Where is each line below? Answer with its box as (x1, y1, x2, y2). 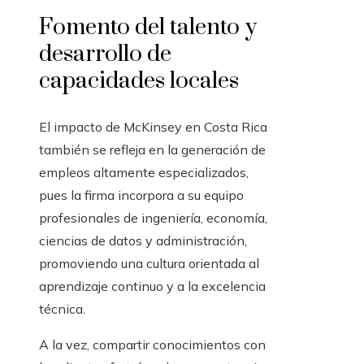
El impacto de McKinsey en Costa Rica (39, 119, 267, 136)
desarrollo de (39, 40, 171, 69)
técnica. (39, 301, 85, 318)
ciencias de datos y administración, (39, 232, 247, 249)
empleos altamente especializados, (39, 164, 249, 181)
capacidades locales (39, 67, 239, 96)
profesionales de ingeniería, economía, (39, 210, 267, 227)
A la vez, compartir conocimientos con (39, 336, 266, 353)
